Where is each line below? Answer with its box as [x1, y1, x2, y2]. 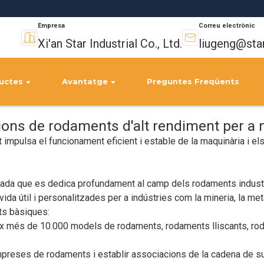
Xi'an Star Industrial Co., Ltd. [38, 36, 183, 51]
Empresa [38, 21, 65, 29]
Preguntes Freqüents [147, 77, 240, 87]
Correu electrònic [199, 21, 256, 29]
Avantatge [62, 77, 108, 87]
